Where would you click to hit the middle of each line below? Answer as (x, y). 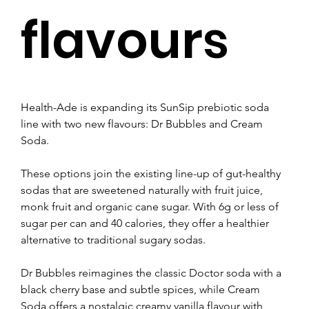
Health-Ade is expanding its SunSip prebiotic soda (146, 107)
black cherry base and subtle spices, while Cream (142, 289)
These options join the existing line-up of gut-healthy (152, 173)
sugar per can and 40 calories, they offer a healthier (146, 223)
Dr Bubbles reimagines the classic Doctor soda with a (152, 272)
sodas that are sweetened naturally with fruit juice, (143, 190)
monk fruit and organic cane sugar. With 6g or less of (151, 206)
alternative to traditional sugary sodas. (113, 239)
